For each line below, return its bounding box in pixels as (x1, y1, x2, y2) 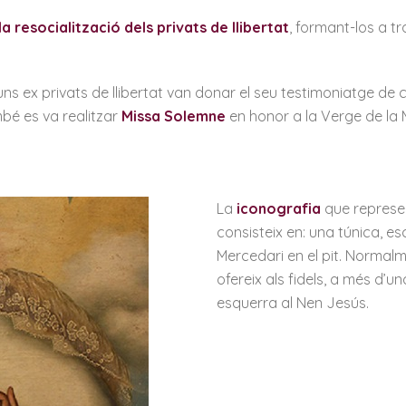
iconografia (237, 199, 321, 217)
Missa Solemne (121, 107, 226, 125)
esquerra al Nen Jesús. (217, 294, 369, 312)
